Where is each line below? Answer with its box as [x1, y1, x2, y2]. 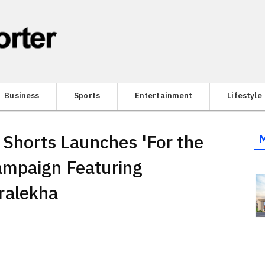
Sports [74, 90, 101, 101]
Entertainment [134, 90, 193, 101]
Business [4, 90, 40, 101]
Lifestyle [227, 90, 262, 101]
